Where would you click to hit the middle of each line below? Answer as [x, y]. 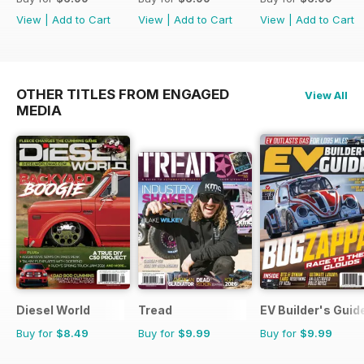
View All [326, 95]
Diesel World [53, 310]
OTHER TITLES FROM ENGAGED [123, 94]
